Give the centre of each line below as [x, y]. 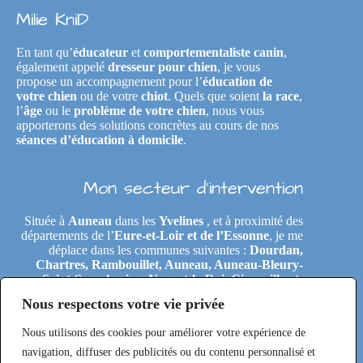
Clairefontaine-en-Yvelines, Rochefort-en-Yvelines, [166, 323]
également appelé [62, 67]
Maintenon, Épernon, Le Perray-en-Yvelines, [180, 308]
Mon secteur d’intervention [194, 188]
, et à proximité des [254, 221]
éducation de [237, 81]
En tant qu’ [45, 52]
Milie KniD [52, 20]
